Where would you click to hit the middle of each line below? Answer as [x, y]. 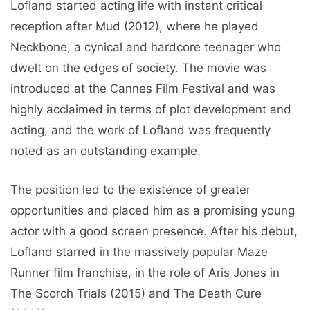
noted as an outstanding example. [106, 151]
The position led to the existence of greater [130, 189]
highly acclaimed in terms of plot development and [151, 110]
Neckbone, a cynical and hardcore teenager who [146, 47]
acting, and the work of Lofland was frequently [140, 130]
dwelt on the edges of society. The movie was [138, 68]
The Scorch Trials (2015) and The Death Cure [136, 293]
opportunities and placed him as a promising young [153, 210]
